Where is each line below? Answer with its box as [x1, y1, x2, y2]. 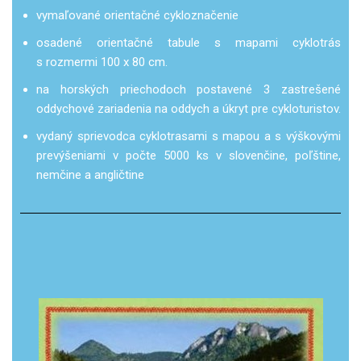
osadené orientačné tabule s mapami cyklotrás [36, 35, 341, 50]
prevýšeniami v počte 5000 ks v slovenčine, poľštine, [36, 147, 341, 163]
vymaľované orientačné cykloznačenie [36, 7, 239, 23]
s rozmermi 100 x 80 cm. [36, 54, 168, 69]
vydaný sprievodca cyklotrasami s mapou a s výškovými [36, 128, 341, 143]
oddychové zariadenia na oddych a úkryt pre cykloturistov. [36, 101, 341, 116]
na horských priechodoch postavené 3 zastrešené [36, 81, 341, 97]
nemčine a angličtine [36, 167, 144, 182]
